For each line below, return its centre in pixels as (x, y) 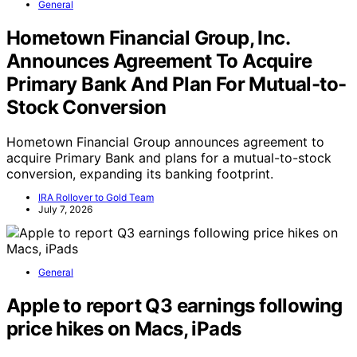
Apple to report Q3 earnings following (175, 306)
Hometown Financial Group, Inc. (148, 37)
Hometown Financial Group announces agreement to (165, 142)
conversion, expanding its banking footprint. (140, 174)
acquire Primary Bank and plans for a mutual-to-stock (169, 158)
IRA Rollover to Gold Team (96, 198)
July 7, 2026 (65, 210)
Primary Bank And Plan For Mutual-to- (177, 84)
